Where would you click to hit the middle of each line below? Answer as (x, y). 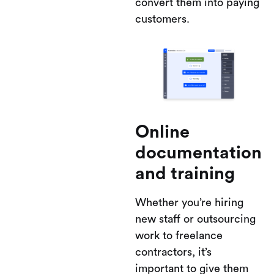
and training (185, 174)
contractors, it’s (173, 252)
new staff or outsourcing (195, 219)
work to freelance (179, 235)
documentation (198, 153)
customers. (162, 19)
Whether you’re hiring (189, 202)
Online (162, 132)
